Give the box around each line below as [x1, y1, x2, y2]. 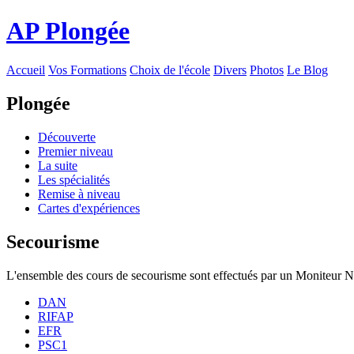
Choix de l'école [130, 62, 210, 77]
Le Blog [287, 62, 328, 77]
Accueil [6, 62, 45, 77]
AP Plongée [6, 17, 130, 46]
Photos [250, 62, 284, 77]
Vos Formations [48, 62, 126, 77]
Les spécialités [38, 172, 110, 186]
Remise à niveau [38, 186, 120, 201]
